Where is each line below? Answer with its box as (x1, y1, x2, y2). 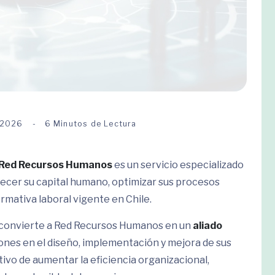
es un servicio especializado (112, 159, 244, 171)
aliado (193, 220, 222, 231)
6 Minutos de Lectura (44, 119, 137, 128)
